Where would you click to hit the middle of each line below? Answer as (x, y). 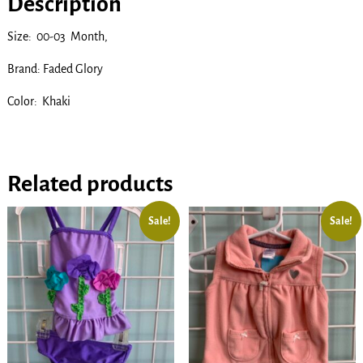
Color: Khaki (38, 101)
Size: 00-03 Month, (57, 36)
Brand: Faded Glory (55, 68)
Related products (90, 184)
